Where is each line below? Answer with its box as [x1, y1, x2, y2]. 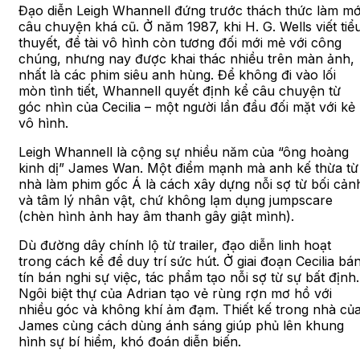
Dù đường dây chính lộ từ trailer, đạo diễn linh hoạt [18, 236, 331, 253]
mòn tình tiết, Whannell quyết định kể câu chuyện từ [18, 82, 341, 99]
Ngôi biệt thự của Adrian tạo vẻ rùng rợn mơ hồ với [18, 284, 332, 301]
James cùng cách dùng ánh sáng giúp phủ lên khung [18, 317, 344, 333]
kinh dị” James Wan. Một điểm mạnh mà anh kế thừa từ [18, 159, 358, 176]
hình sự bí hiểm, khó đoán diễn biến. [18, 333, 241, 350]
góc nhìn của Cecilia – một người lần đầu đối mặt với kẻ [18, 98, 355, 115]
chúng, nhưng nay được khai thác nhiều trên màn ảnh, [18, 50, 354, 67]
